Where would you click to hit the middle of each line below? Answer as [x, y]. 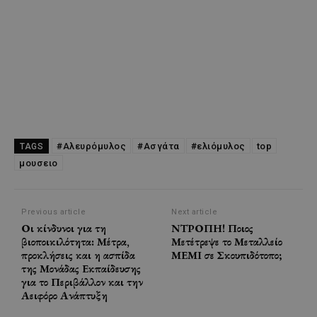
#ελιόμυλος [218, 146]
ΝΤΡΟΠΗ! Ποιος [213, 228]
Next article [195, 212]
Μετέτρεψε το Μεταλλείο [227, 241]
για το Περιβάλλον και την [82, 282]
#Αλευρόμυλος [91, 146]
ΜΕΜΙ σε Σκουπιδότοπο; [227, 255]
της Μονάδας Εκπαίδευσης [81, 268]
